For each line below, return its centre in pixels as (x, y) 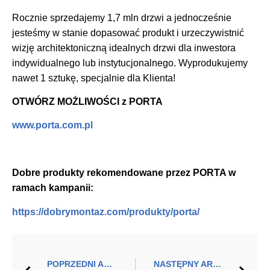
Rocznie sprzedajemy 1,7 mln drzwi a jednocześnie (122, 17)
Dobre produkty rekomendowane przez (102, 173)
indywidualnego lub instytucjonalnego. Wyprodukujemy (130, 63)
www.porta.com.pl (52, 125)
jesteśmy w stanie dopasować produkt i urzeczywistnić (128, 33)
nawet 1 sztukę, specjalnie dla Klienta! (94, 78)
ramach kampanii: (53, 188)
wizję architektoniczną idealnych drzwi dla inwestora (124, 48)
